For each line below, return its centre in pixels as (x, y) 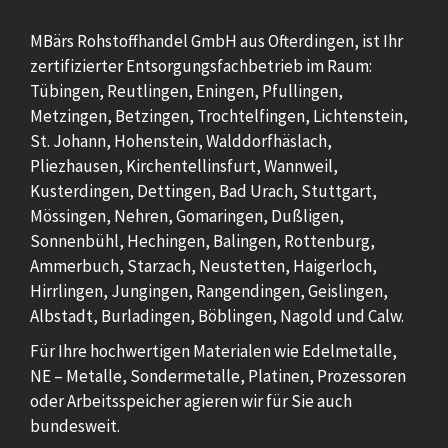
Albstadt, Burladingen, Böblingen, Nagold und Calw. (217, 316)
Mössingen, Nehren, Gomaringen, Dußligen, (187, 216)
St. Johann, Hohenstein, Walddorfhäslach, (181, 141)
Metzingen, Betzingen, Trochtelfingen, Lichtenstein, (219, 116)
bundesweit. (75, 426)
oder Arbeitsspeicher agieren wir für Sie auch (191, 401)
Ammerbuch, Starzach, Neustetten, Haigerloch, (203, 266)
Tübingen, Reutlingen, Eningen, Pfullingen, (186, 91)
